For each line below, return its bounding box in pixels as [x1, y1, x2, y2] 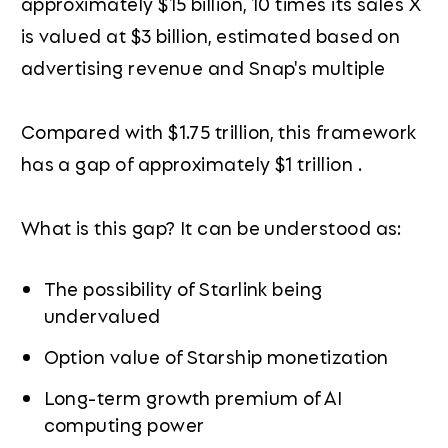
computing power [43, 409, 205, 438]
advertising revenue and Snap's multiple [20, 52, 386, 81]
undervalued [43, 301, 161, 330]
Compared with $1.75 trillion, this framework [20, 117, 417, 145]
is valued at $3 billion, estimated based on [20, 20, 401, 49]
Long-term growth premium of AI [43, 382, 343, 411]
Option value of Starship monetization [43, 341, 389, 370]
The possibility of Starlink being [43, 274, 323, 303]
